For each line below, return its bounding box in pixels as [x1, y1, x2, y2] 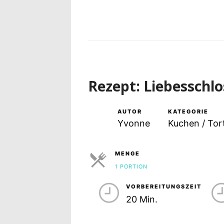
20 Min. [125, 194, 157, 205]
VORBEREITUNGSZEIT [125, 183, 201, 190]
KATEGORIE [167, 108, 208, 115]
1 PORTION [115, 163, 148, 170]
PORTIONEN [114, 173, 151, 181]
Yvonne [117, 118, 150, 129]
